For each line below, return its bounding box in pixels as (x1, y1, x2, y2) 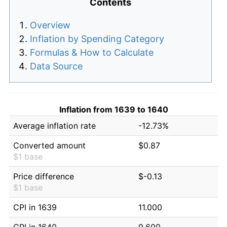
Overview (30, 19, 70, 30)
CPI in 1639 (13, 202, 57, 212)
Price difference (13, 171, 74, 181)
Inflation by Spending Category (30, 33, 164, 44)
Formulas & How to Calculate (30, 47, 154, 58)
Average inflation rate (13, 120, 96, 131)
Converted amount (13, 140, 86, 150)
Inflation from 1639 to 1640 (59, 104, 168, 115)
